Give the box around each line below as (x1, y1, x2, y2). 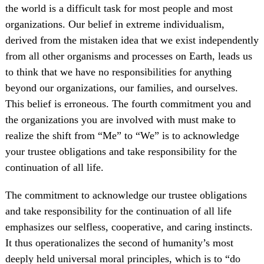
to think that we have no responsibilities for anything (5, 66, 232, 78)
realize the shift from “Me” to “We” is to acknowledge (5, 130, 239, 142)
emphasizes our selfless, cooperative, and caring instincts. (5, 221, 253, 233)
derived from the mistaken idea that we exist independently (5, 34, 259, 47)
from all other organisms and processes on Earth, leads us (5, 50, 252, 62)
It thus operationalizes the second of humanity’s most (5, 237, 233, 249)
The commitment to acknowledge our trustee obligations (5, 189, 247, 202)
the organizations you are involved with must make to (5, 114, 236, 126)
